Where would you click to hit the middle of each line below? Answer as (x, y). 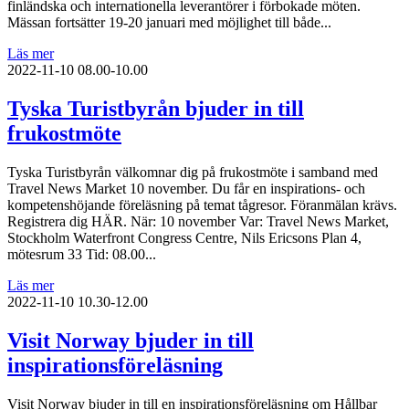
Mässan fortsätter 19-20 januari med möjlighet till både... (169, 23)
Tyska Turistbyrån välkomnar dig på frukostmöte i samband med (193, 172)
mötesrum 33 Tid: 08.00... (82, 254)
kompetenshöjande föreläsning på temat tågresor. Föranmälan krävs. (202, 204)
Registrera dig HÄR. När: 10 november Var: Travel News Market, (198, 221)
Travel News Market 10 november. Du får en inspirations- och (186, 188)
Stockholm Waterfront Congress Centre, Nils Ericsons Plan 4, (184, 237)
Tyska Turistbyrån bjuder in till (156, 108)
